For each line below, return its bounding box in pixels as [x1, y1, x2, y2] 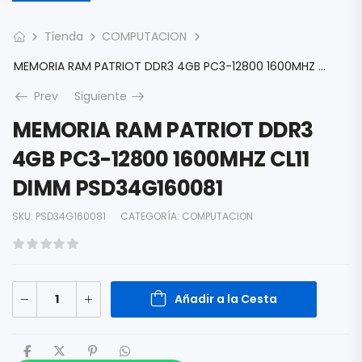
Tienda [44, 28, 83, 44]
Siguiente [74, 88, 130, 104]
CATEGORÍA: [120, 209, 182, 223]
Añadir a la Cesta [175, 291, 277, 307]
